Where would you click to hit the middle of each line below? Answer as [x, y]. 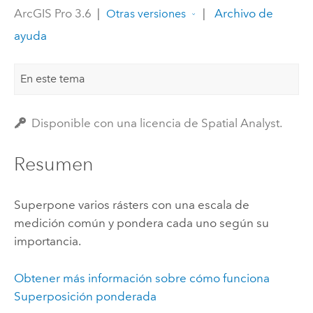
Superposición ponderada [85, 296]
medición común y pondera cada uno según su [141, 223]
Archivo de [242, 13]
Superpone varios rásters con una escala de [131, 205]
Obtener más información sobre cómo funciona [141, 278]
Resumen [53, 163]
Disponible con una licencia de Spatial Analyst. [157, 123]
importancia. [47, 241]
